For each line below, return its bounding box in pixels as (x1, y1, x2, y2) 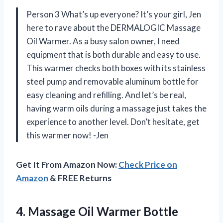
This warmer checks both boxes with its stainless (26, 62, 206, 73)
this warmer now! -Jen (26, 129, 109, 140)
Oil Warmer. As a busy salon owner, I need (26, 35, 180, 46)
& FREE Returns (48, 172, 111, 183)
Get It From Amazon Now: (16, 159, 118, 170)
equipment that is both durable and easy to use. (26, 49, 201, 60)
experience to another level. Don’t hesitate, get (26, 116, 200, 127)
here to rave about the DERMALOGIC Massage (26, 22, 201, 33)
